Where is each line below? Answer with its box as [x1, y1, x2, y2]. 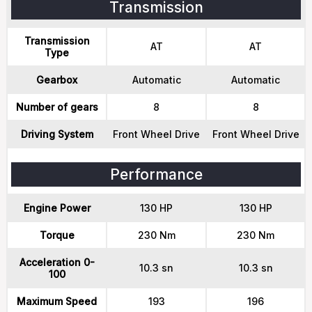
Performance [109, 166, 203, 183]
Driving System [20, 128, 93, 140]
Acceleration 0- [19, 256, 95, 268]
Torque [39, 229, 75, 241]
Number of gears [15, 101, 98, 113]
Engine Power [23, 202, 91, 214]
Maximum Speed [17, 295, 97, 307]
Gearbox [36, 74, 77, 86]
